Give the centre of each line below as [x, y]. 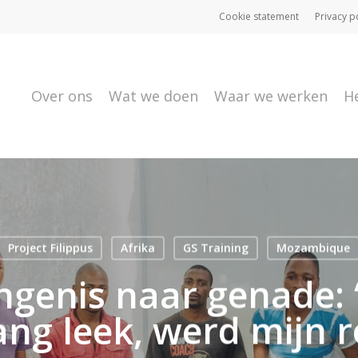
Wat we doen [153, 96]
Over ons [62, 96]
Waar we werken [271, 96]
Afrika [137, 247]
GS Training [215, 247]
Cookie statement [259, 16]
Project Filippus [50, 247]
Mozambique [313, 247]
